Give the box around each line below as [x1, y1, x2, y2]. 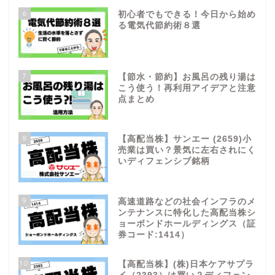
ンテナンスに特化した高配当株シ [117, 208, 256, 218]
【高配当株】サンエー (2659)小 [117, 134, 252, 144]
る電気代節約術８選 [117, 20, 201, 30]
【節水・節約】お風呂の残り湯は [117, 72, 256, 82]
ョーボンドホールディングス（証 [117, 219, 256, 229]
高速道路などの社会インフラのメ [117, 197, 256, 207]
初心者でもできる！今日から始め [117, 9, 256, 19]
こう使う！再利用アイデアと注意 [117, 83, 256, 93]
